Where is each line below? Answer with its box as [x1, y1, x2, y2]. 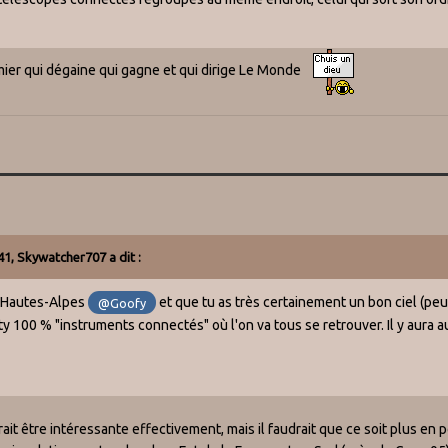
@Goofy [98, 295, 147, 310]
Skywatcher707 [17, 250, 107, 265]
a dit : [106, 250, 142, 265]
